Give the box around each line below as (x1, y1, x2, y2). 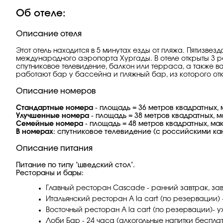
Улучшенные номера (16, 112, 89, 119)
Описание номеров (16, 87, 96, 95)
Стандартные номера (16, 105, 95, 111)
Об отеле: (16, 8, 66, 18)
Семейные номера (16, 120, 83, 127)
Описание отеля (16, 30, 82, 38)
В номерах (16, 128, 53, 135)
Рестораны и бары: (16, 170, 84, 177)
